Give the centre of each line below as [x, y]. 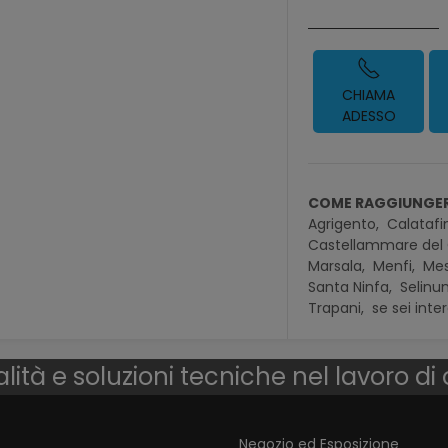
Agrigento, [346, 224]
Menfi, [396, 266]
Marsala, [339, 266]
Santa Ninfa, [352, 287]
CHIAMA [369, 95]
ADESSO [368, 116]
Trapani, [338, 308]
